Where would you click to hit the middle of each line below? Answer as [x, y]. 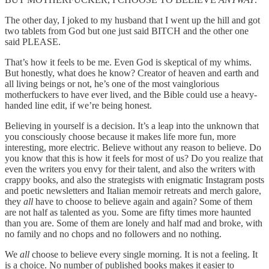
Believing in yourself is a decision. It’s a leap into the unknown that [132, 126]
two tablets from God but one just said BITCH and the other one [127, 31]
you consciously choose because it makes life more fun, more [120, 137]
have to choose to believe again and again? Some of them [143, 202]
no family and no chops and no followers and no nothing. [113, 234]
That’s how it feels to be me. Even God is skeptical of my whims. [128, 62]
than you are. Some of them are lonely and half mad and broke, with [134, 223]
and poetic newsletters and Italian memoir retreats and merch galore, [133, 191]
